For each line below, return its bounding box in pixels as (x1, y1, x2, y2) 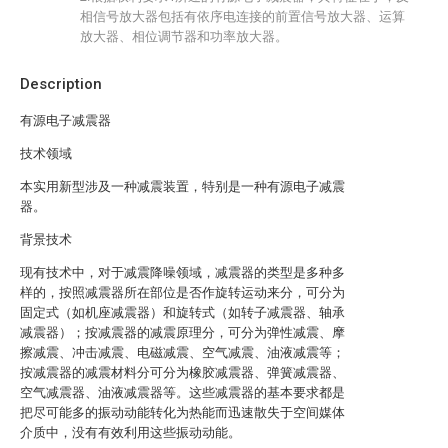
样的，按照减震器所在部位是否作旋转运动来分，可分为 (20, 285, 345, 300)
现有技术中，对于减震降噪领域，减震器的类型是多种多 (20, 265, 345, 280)
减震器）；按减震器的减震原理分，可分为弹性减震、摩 (20, 325, 345, 340)
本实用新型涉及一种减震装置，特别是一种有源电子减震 (20, 179, 345, 194)
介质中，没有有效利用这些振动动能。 (20, 425, 241, 440)
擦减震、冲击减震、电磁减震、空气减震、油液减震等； (20, 345, 345, 360)
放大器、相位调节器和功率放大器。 (80, 29, 288, 44)
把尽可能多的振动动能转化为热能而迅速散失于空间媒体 (20, 405, 345, 420)
